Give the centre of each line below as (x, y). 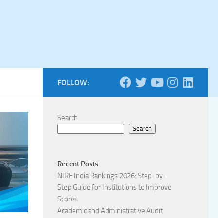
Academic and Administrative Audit (110, 210)
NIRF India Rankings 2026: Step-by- (112, 175)
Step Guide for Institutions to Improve (115, 187)
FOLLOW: (73, 82)
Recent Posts (78, 164)
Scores (68, 199)
